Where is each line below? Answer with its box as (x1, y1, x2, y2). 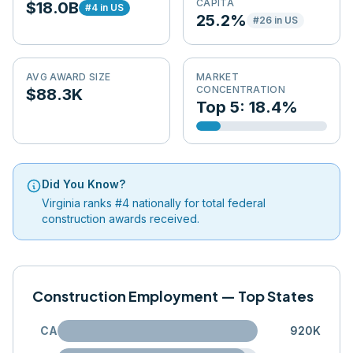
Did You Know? (42, 177, 125, 191)
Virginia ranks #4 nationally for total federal (42, 196, 266, 210)
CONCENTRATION (196, 84, 285, 95)
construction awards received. (42, 212, 199, 225)
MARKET (196, 71, 239, 83)
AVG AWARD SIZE (26, 71, 111, 83)
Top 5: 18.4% (196, 98, 298, 117)
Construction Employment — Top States (32, 287, 314, 305)
